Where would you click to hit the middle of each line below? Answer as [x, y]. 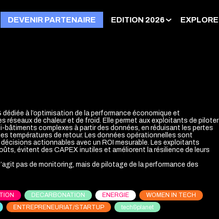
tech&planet [137, 207]
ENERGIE [116, 195]
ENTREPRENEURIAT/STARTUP [59, 207]
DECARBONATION [58, 195]
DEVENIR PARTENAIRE [52, 20]
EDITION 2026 [138, 20]
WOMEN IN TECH [171, 195]
